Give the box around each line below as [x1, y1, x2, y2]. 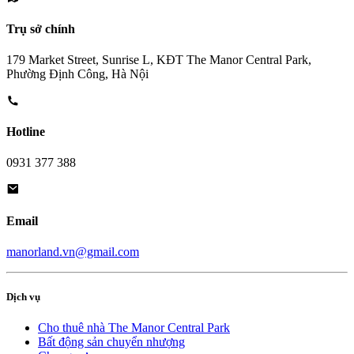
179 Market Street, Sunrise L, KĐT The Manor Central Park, [6, 52, 311, 66]
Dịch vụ [6, 291, 40, 303]
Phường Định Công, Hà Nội [6, 66, 149, 81]
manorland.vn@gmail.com [6, 244, 139, 258]
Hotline [6, 125, 45, 139]
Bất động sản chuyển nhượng [38, 335, 185, 349]
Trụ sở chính [6, 21, 75, 36]
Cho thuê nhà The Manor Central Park [38, 321, 230, 335]
